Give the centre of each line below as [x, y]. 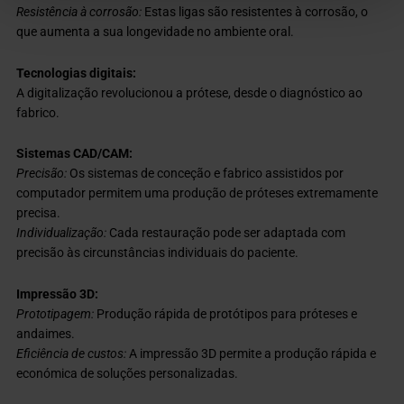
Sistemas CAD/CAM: [75, 154]
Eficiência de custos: [72, 354]
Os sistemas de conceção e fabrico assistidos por [207, 174]
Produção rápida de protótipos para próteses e [226, 314]
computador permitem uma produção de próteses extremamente [197, 193]
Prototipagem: [55, 314]
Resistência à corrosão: [79, 11]
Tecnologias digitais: [77, 73]
